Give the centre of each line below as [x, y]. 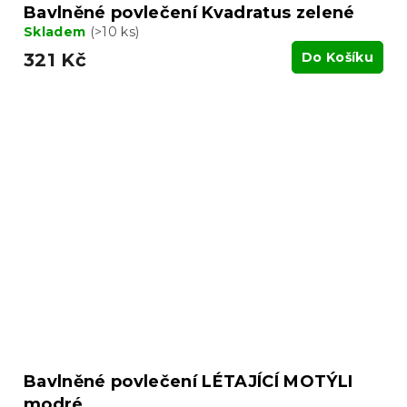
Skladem [57, 32]
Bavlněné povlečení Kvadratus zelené [189, 13]
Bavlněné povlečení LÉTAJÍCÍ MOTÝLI [189, 382]
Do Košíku [338, 58]
